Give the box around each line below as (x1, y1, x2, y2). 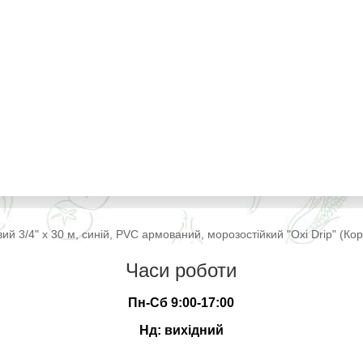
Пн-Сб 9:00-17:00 (128, 296, 235, 310)
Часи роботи (126, 259, 237, 282)
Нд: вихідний (139, 323, 224, 338)
